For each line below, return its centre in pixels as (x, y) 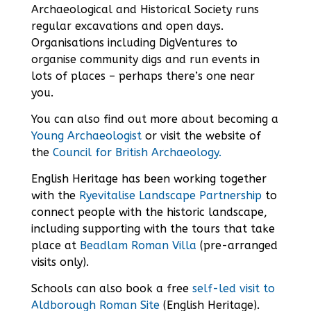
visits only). (60, 262)
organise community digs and (110, 60)
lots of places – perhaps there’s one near (143, 76)
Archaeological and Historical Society (131, 10)
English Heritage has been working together (149, 179)
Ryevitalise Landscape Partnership (170, 196)
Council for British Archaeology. (137, 153)
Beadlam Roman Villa (138, 246)
